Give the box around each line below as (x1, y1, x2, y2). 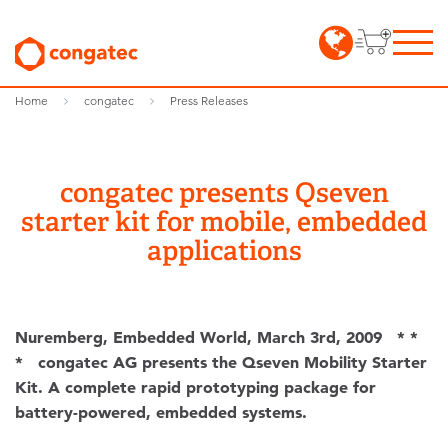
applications (146, 234, 302, 267)
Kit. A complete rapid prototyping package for (15, 377, 376, 397)
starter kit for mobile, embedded (21, 205, 427, 238)
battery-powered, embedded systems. (15, 402, 307, 422)
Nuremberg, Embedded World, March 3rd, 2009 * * (15, 327, 418, 347)
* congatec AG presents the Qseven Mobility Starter (15, 352, 427, 372)
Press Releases (170, 93, 248, 108)
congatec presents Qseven (59, 176, 389, 209)
